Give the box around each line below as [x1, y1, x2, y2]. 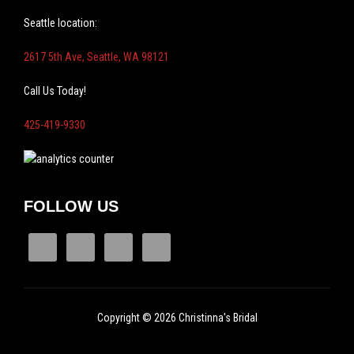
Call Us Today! [24, 85, 86, 97]
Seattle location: [24, 17, 97, 29]
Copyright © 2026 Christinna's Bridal [96, 311, 258, 325]
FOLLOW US [24, 198, 119, 215]
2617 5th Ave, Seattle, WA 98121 [24, 51, 169, 63]
